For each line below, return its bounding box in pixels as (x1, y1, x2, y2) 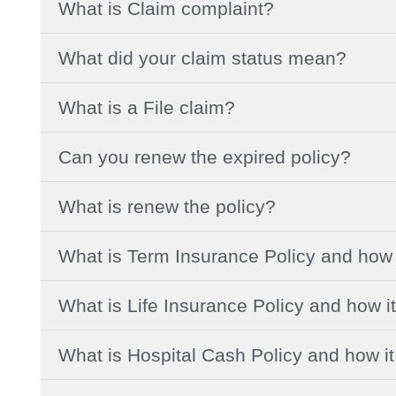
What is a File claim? (58, 96, 235, 118)
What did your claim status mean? (58, 47, 346, 68)
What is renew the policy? (58, 195, 276, 217)
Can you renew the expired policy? (58, 146, 351, 167)
